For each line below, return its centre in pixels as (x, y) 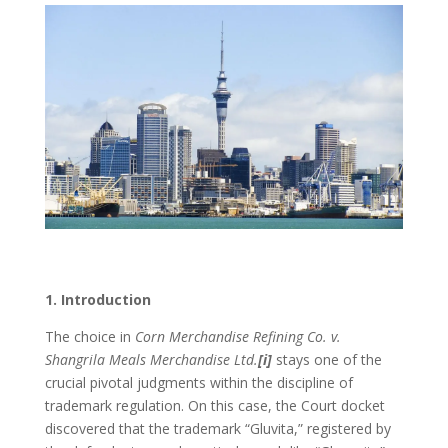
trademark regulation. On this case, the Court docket (214, 405)
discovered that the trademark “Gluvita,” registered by (217, 428)
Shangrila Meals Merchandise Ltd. (151, 359)
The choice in (89, 336)
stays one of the (328, 359)
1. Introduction (97, 299)
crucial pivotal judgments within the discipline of (198, 382)
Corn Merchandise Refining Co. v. (237, 336)
